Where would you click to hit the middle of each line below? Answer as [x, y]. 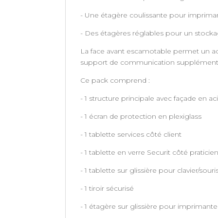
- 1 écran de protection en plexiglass [141, 116]
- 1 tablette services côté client [131, 134]
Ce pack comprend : [115, 80]
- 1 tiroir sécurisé [107, 188]
